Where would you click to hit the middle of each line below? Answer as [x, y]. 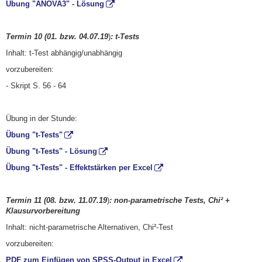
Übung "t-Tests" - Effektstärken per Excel [79, 167]
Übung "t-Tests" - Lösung [51, 151]
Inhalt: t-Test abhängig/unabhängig [64, 53]
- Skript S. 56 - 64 [36, 85]
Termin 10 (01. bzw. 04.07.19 [57, 36]
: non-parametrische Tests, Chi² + [170, 200]
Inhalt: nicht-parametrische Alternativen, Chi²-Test [89, 227]
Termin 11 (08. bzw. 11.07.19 [56, 200]
